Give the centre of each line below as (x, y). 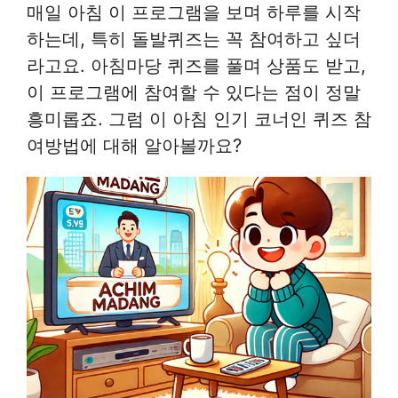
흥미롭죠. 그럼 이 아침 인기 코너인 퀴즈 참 (199, 118)
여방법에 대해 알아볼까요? (134, 145)
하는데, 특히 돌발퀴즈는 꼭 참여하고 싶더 (194, 38)
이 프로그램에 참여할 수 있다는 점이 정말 (194, 92)
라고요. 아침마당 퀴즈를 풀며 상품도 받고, (196, 65)
